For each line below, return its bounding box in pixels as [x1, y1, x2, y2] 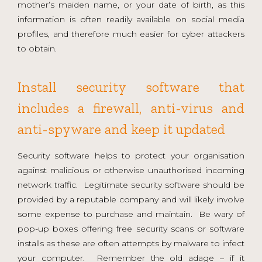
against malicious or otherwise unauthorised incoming [18, 164, 244, 175]
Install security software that [18, 78, 244, 95]
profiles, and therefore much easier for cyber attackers [18, 28, 244, 39]
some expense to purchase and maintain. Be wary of [18, 208, 244, 219]
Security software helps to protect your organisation [18, 150, 244, 161]
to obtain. [18, 43, 57, 54]
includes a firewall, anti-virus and [18, 99, 244, 116]
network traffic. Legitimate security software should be [18, 179, 244, 190]
